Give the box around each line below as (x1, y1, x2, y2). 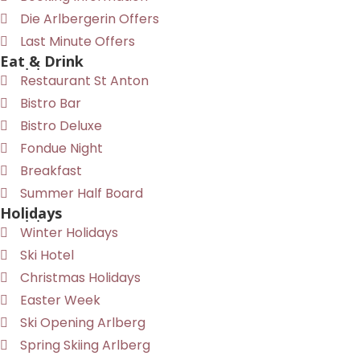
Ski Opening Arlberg (20, 313, 145, 332)
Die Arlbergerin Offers (20, 9, 159, 28)
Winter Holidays (20, 223, 118, 242)
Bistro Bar (20, 93, 81, 112)
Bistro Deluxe (20, 116, 102, 135)
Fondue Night (20, 138, 103, 157)
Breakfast (20, 161, 82, 180)
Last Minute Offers (20, 31, 135, 51)
